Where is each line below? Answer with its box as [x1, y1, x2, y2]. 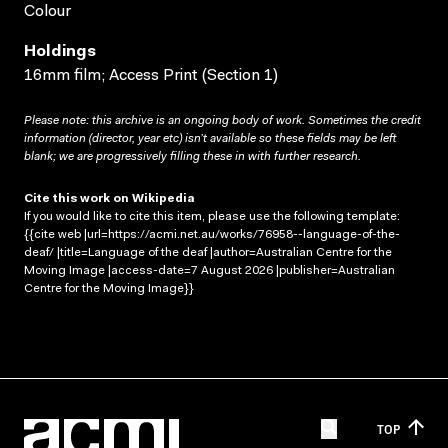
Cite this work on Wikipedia [24, 192, 195, 205]
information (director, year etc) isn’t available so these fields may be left [24, 132, 396, 145]
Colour [24, 3, 71, 20]
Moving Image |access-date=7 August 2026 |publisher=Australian [24, 264, 395, 277]
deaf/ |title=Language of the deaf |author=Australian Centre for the [24, 246, 392, 259]
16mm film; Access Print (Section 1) [24, 67, 278, 84]
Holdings [24, 43, 96, 60]
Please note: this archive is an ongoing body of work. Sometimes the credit [24, 114, 421, 127]
